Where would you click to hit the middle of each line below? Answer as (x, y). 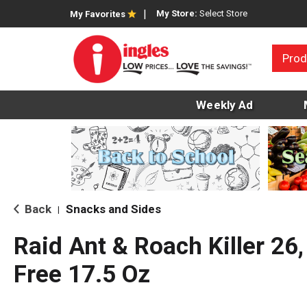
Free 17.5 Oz (82, 275)
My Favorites (98, 14)
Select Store (223, 13)
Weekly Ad (225, 105)
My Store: (178, 13)
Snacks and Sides (113, 209)
